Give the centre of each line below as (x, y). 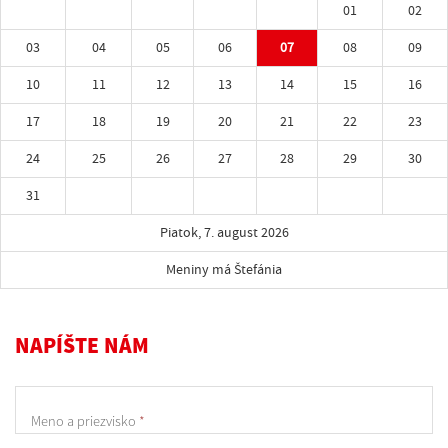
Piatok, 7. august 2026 (224, 232)
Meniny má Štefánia (224, 269)
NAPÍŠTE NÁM (82, 345)
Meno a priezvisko (85, 421)
